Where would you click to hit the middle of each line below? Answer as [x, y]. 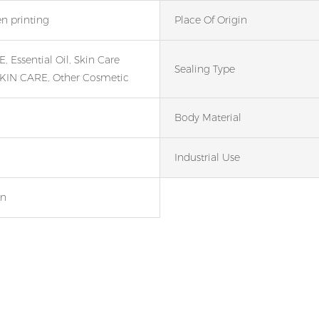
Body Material [208, 118]
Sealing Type [205, 69]
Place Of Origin [211, 20]
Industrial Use [207, 158]
